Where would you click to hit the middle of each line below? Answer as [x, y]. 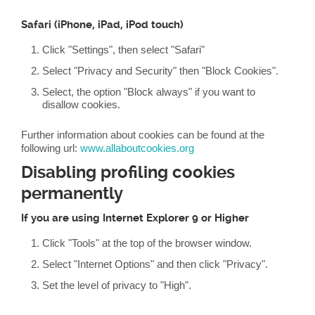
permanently [72, 193]
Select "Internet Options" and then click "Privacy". [155, 264]
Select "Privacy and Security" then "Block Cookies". [160, 71]
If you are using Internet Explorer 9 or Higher [135, 218]
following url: [51, 148]
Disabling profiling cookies [128, 172]
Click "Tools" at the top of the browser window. [147, 243]
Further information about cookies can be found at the [143, 135]
